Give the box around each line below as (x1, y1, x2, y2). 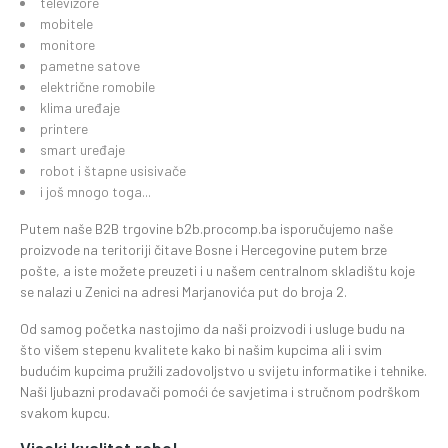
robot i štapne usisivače (40, 162, 186, 179)
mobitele (40, 15, 93, 32)
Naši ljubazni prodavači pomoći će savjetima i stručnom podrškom (20, 383, 420, 400)
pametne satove (40, 57, 140, 74)
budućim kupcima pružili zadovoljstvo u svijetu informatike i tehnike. (20, 362, 427, 379)
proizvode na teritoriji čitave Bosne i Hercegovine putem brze (20, 241, 387, 258)
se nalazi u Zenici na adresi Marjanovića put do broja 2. (20, 283, 347, 300)
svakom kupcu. (20, 404, 110, 421)
